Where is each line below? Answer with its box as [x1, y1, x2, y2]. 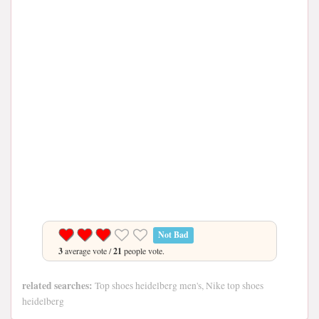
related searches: [22, 278, 93, 293]
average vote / [63, 245, 113, 256]
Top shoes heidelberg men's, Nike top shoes [93, 279, 263, 292]
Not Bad [158, 229, 189, 241]
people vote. [122, 245, 164, 256]
